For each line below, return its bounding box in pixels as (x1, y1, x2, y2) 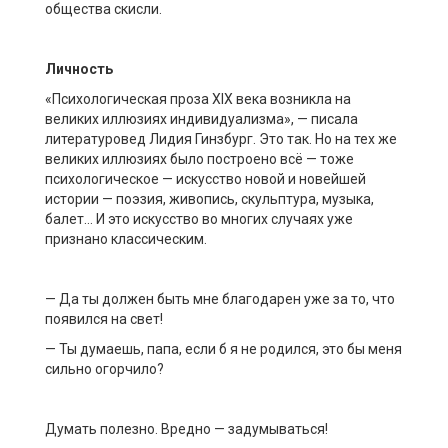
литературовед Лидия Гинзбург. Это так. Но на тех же (45, 130, 397, 147)
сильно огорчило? (45, 360, 164, 377)
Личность (45, 60, 113, 77)
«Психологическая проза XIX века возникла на (45, 90, 351, 107)
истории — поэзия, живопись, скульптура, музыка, (45, 190, 374, 207)
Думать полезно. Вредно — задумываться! (45, 420, 328, 437)
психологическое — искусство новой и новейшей (45, 170, 366, 187)
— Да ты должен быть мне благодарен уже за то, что (45, 290, 395, 307)
